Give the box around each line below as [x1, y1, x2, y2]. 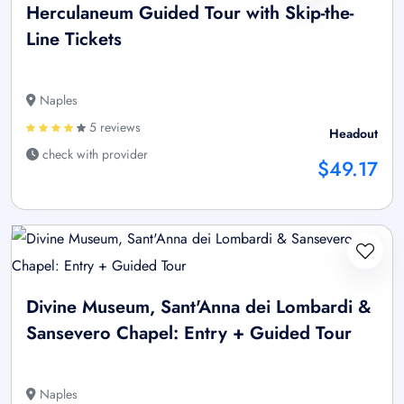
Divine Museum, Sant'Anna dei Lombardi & [26, 293, 372, 320]
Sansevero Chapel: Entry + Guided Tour [26, 319, 352, 346]
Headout [329, 124, 378, 142]
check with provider [39, 144, 148, 163]
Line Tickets [26, 25, 122, 52]
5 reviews [86, 117, 141, 136]
